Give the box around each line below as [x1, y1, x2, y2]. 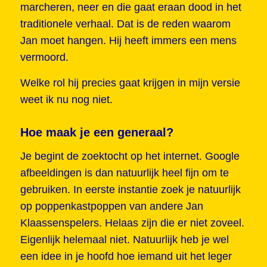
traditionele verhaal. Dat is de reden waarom [20, 17, 231, 30]
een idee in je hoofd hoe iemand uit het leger [20, 250, 232, 263]
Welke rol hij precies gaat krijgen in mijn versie [20, 77, 240, 89]
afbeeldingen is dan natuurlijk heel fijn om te [20, 167, 229, 179]
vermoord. [20, 51, 69, 63]
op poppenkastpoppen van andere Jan [20, 200, 203, 213]
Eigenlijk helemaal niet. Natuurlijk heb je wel [20, 234, 229, 246]
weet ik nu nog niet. [20, 94, 113, 106]
